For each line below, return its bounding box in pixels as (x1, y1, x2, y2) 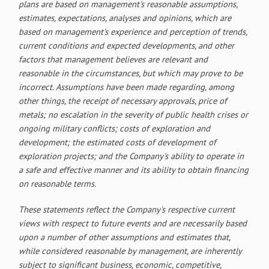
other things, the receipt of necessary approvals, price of (19, 94, 228, 106)
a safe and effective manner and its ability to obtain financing (19, 163, 249, 175)
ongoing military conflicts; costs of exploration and (19, 122, 211, 134)
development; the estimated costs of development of (19, 136, 217, 148)
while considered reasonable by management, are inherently (19, 244, 242, 256)
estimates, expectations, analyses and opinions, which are (19, 11, 232, 23)
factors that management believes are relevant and (19, 53, 208, 65)
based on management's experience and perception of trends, (19, 25, 247, 37)
